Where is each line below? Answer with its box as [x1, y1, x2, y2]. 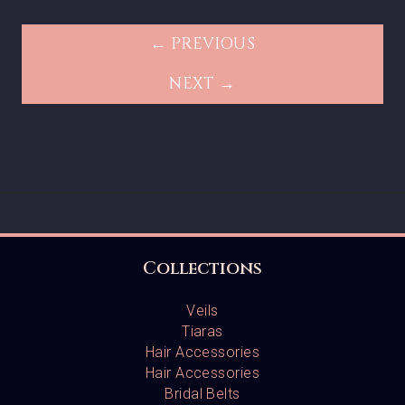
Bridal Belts [165, 385, 240, 403]
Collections [143, 257, 262, 281]
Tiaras [182, 323, 223, 341]
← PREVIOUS [149, 33, 256, 55]
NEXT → [169, 72, 236, 95]
